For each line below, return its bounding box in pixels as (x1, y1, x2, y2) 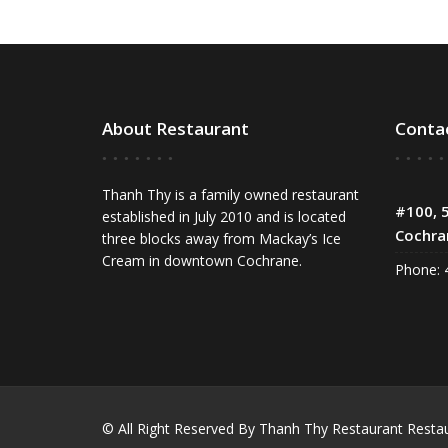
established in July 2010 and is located (102, 206, 346, 226)
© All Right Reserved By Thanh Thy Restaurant (102, 418, 403, 438)
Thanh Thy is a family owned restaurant (102, 184, 359, 204)
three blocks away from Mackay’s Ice (102, 228, 341, 248)
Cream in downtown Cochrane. (102, 250, 302, 270)
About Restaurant (102, 116, 249, 140)
